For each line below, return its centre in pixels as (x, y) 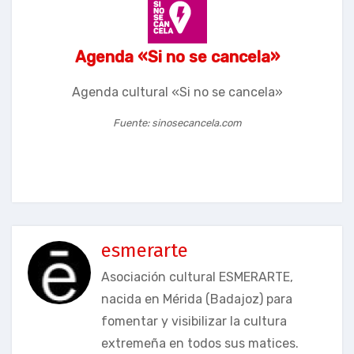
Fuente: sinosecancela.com (177, 122)
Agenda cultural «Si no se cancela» (177, 92)
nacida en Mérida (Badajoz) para (196, 299)
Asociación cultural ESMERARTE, (197, 277)
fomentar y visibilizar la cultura (194, 321)
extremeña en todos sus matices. (200, 343)
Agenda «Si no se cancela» (177, 56)
